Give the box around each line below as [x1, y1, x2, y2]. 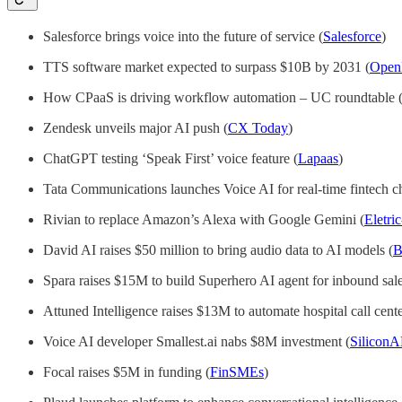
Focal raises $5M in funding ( [43, 364, 210, 380]
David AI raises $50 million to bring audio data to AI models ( [43, 242, 393, 258]
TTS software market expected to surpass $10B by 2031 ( [43, 59, 370, 75]
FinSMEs [210, 364, 264, 380]
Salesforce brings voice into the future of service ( [43, 29, 323, 45]
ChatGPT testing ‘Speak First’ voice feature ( [43, 151, 298, 167]
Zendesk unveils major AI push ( [43, 120, 228, 136]
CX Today [228, 120, 288, 136]
